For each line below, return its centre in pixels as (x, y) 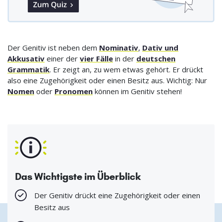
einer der (62, 58)
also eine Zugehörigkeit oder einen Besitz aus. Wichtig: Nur (107, 80)
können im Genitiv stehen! (137, 91)
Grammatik (28, 69)
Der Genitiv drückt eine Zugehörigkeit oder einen (117, 195)
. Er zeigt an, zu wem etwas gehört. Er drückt (126, 69)
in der (125, 58)
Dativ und (160, 47)
